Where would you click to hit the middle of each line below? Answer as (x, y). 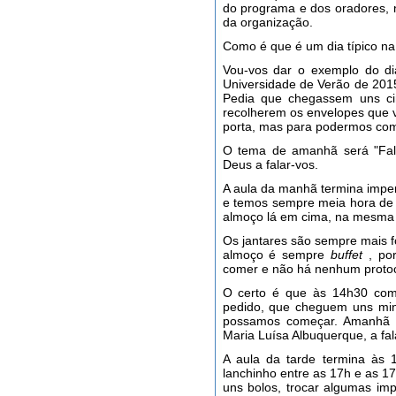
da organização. (267, 22)
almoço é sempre (277, 255)
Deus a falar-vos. (270, 164)
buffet (347, 255)
